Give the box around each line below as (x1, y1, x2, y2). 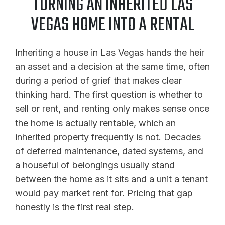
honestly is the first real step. (15, 201, 134, 212)
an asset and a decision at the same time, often (15, 61, 210, 72)
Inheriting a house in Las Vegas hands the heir (15, 47, 204, 58)
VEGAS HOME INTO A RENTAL (31, 11, 194, 40)
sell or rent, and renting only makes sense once (15, 103, 209, 114)
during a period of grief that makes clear (15, 75, 182, 86)
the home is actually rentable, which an (15, 117, 176, 128)
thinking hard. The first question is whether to (15, 89, 203, 100)
